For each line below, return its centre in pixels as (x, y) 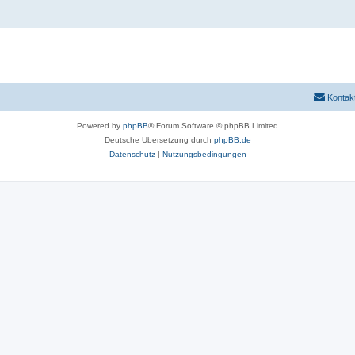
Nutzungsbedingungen (204, 154)
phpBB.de (232, 140)
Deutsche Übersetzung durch (159, 140)
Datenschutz (132, 154)
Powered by (100, 126)
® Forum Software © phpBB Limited (213, 126)
